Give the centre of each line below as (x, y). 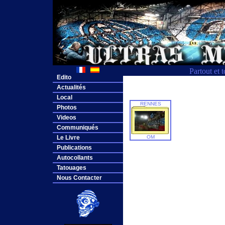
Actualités (71, 87)
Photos (67, 107)
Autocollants (75, 158)
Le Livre (68, 138)
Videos (67, 118)
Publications (74, 148)
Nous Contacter (79, 178)
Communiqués (78, 128)
